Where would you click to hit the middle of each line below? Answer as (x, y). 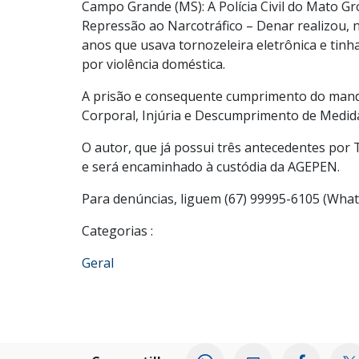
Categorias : (117, 231)
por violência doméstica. (153, 65)
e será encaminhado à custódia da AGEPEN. (211, 167)
